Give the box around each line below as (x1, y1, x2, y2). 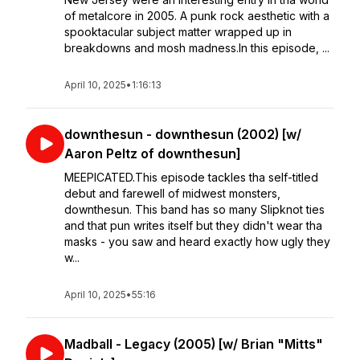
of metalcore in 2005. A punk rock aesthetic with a (64, 9, 329, 22)
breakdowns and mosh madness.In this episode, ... (64, 41, 329, 55)
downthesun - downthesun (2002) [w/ (64, 126, 301, 142)
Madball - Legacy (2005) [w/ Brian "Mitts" (64, 336, 323, 352)
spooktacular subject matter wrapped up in (64, 25, 292, 39)
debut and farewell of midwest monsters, (64, 186, 280, 200)
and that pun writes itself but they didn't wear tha (64, 219, 322, 232)
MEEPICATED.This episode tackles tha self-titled (64, 170, 318, 184)
